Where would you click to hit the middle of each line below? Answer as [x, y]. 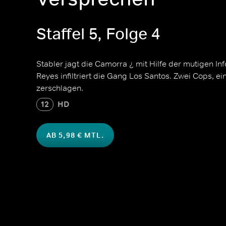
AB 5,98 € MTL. [75, 135]
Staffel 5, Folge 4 [98, 34]
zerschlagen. [60, 88]
